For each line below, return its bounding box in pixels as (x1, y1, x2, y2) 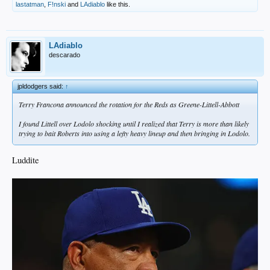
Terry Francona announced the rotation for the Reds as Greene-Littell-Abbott (19, 99, 239, 110)
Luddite (12, 154, 39, 166)
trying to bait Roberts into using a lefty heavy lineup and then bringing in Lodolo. (19, 128, 250, 139)
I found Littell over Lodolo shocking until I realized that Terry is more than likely (19, 119, 249, 129)
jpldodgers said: (17, 83, 65, 90)
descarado (49, 51, 80, 59)
